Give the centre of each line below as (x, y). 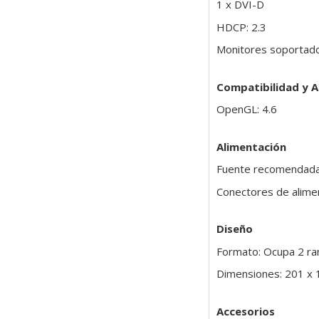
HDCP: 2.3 (241, 27)
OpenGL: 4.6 (246, 109)
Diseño (234, 229)
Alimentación (251, 146)
